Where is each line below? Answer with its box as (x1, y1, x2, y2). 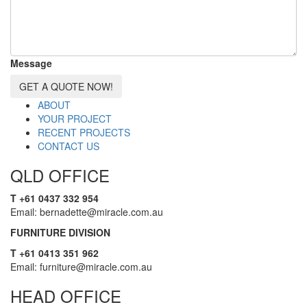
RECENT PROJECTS (38, 125, 130, 139)
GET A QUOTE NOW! (19, 79, 113, 93)
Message (10, 56, 52, 70)
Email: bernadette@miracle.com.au (10, 204, 163, 219)
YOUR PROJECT (38, 111, 112, 125)
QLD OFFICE (10, 162, 110, 187)
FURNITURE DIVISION (10, 225, 110, 239)
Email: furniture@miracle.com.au (10, 259, 152, 273)
